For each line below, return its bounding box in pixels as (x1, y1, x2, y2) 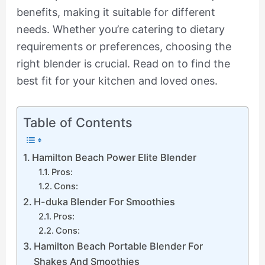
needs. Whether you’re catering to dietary (16, 23, 225, 36)
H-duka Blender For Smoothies (34, 196, 176, 208)
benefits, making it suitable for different (16, 6, 215, 19)
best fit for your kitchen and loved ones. (16, 75, 218, 88)
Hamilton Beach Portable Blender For (34, 240, 203, 253)
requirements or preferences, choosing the (16, 40, 231, 53)
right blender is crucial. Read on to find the (16, 57, 230, 70)
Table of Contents (23, 114, 132, 130)
